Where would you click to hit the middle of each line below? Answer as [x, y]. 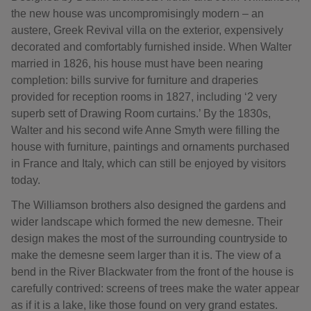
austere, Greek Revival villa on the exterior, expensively [147, 30]
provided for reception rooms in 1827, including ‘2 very [144, 97]
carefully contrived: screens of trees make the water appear [155, 288]
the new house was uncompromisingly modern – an [137, 14]
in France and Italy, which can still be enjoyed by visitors [149, 163]
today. [26, 180]
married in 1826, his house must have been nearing [137, 64]
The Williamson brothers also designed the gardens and [149, 205]
